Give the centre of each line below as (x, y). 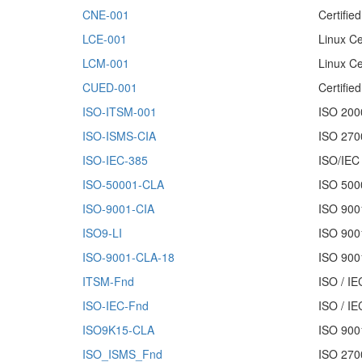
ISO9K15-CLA (118, 330)
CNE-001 (106, 15)
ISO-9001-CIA (118, 208)
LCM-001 (106, 63)
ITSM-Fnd (108, 281)
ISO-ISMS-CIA (119, 136)
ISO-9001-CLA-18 (128, 257)
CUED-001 (110, 87)
